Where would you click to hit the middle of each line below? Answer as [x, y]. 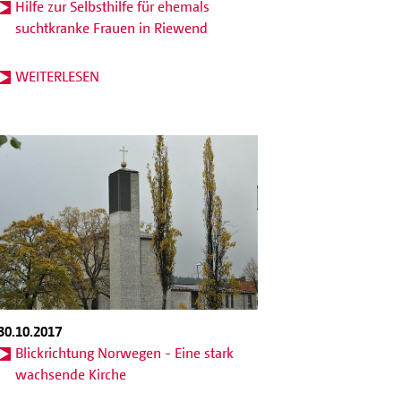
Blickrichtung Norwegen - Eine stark [124, 352]
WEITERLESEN [57, 77]
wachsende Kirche [70, 374]
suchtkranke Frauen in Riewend [111, 28]
